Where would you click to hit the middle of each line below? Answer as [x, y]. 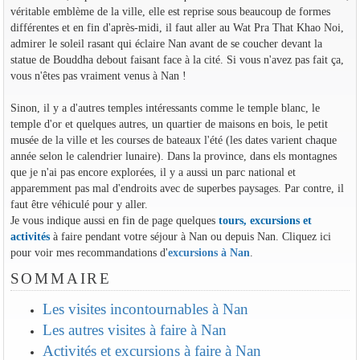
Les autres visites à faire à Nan [134, 330]
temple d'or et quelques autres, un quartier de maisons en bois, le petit [169, 123]
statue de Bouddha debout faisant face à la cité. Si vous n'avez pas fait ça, [177, 59]
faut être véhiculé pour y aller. [79, 204]
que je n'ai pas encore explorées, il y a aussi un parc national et [153, 172]
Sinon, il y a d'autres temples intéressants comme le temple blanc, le [165, 107]
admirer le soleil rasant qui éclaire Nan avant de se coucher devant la [166, 43]
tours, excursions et [265, 220]
